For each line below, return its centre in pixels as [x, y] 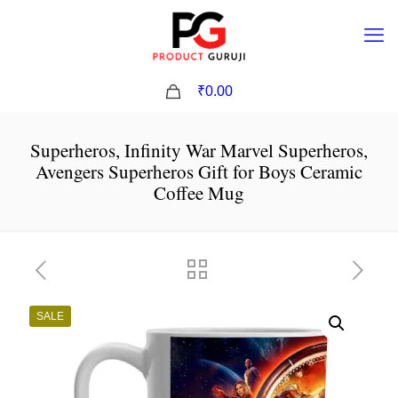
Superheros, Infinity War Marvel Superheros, [199, 150]
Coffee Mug [199, 193]
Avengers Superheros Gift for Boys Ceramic [199, 171]
